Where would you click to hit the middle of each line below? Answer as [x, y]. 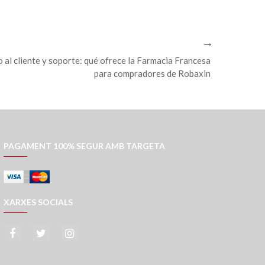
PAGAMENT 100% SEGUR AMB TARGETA [84, 146]
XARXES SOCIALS [38, 202]
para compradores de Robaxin [152, 74]
